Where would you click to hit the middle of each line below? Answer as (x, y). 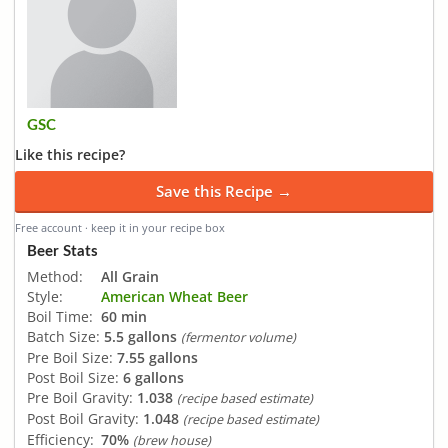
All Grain (130, 276)
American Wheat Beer (174, 296)
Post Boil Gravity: (83, 418)
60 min (124, 316)
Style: (45, 296)
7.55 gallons (157, 357)
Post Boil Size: (73, 377)
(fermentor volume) (238, 337)
